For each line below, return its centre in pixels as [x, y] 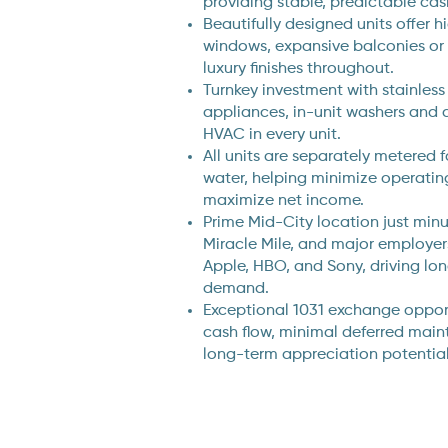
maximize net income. [283, 201]
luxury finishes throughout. [298, 69]
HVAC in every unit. [271, 135]
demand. [235, 289]
